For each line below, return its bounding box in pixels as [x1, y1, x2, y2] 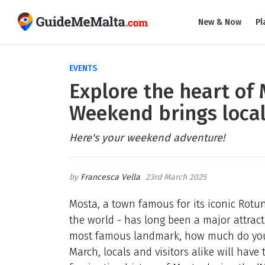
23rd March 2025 [146, 172, 206, 182]
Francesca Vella [80, 172, 140, 182]
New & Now [198, 17, 241, 27]
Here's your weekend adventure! [69, 131, 225, 144]
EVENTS [69, 63, 97, 73]
